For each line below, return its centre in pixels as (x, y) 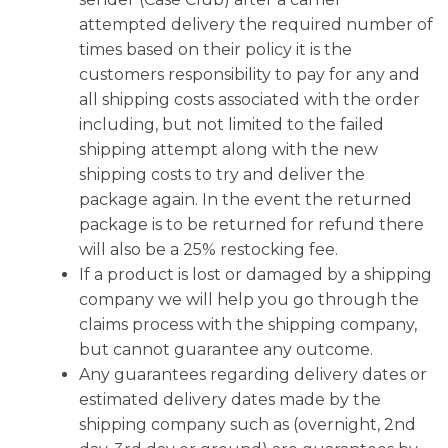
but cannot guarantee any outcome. (226, 350)
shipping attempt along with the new (228, 150)
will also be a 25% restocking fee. (208, 250)
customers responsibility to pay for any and (249, 75)
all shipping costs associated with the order (249, 100)
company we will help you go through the (249, 300)
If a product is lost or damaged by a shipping (255, 275)
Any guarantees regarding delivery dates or (253, 375)
